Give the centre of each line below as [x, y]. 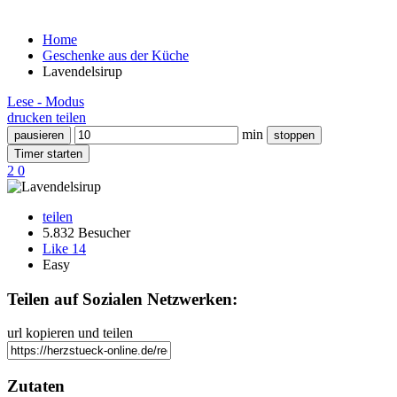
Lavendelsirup [82, 71]
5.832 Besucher [86, 233]
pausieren [39, 135]
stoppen [294, 135]
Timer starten [48, 154]
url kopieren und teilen [70, 333]
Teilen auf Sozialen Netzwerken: [122, 299]
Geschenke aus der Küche [116, 55]
